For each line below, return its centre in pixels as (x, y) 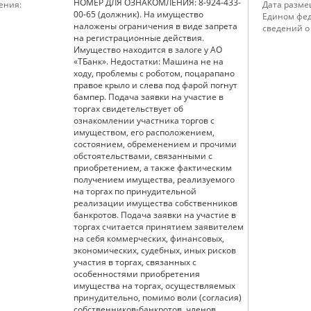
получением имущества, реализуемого (154, 179)
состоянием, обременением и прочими (155, 144)
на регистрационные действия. (139, 38)
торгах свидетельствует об (128, 109)
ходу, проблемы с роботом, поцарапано (154, 73)
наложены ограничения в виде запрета (155, 26)
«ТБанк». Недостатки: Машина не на (92, 61)
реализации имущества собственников (155, 203)
